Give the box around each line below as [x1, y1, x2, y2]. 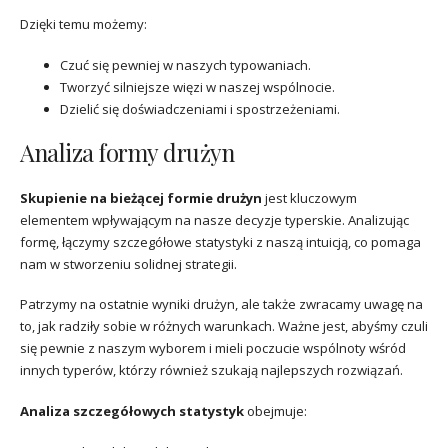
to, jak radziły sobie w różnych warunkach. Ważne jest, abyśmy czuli [20, 317, 428, 336]
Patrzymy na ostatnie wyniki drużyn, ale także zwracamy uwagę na [20, 295, 423, 314]
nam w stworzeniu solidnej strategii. [20, 254, 237, 273]
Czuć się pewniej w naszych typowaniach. [60, 55, 311, 74]
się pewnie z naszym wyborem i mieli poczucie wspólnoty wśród [20, 339, 406, 358]
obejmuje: [244, 402, 307, 421]
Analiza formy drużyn [20, 136, 234, 168]
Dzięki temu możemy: [20, 15, 147, 34]
